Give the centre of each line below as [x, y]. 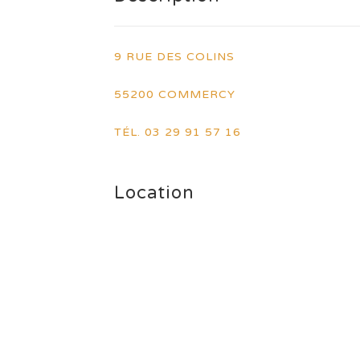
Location [154, 193]
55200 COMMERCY [175, 95]
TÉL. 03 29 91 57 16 [178, 133]
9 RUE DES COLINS [174, 57]
